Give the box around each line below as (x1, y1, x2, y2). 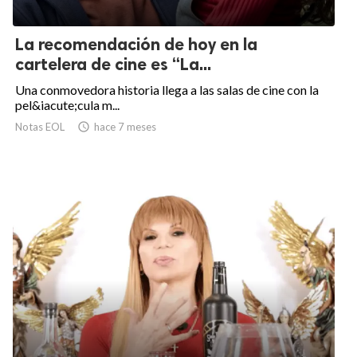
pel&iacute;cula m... (15, 97, 120, 113)
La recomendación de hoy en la (15, 34, 257, 55)
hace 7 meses (94, 120, 156, 134)
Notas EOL (15, 120, 65, 134)
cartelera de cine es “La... (15, 54, 211, 75)
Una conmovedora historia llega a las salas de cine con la (15, 82, 319, 98)
